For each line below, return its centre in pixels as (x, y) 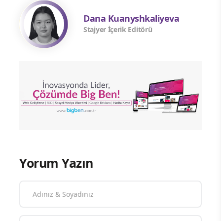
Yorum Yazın (56, 163)
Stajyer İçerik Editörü (118, 30)
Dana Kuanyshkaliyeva (131, 18)
